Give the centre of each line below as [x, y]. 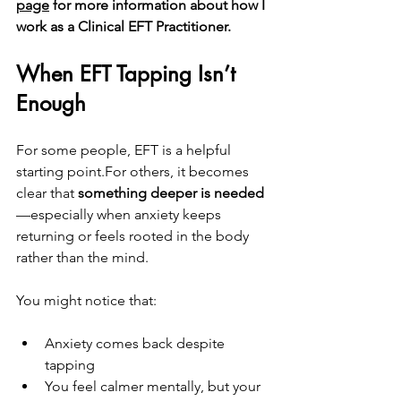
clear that [47, 193]
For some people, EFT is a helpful [125, 150]
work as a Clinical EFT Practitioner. [124, 26]
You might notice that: [86, 300]
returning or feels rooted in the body [134, 236]
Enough [51, 103]
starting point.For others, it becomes [134, 171]
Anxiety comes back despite [137, 343]
